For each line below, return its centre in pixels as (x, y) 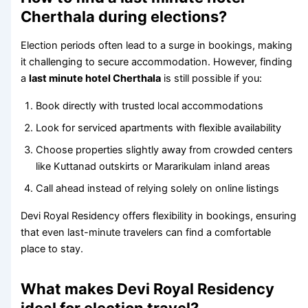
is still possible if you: (212, 79)
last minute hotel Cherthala (95, 79)
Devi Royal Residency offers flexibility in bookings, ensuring (159, 216)
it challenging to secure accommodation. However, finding (157, 62)
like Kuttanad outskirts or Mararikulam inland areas (153, 167)
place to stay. (52, 249)
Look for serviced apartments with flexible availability (159, 128)
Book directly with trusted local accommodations (150, 106)
